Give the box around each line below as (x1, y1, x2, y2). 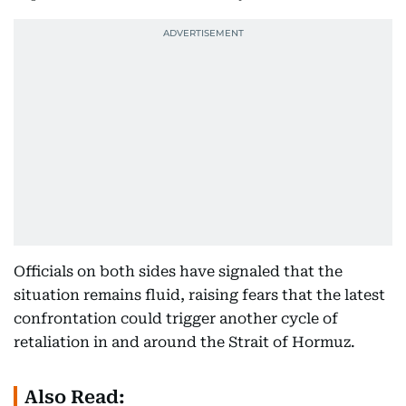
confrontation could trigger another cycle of (14, 310, 338, 327)
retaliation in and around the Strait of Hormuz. (14, 333, 355, 351)
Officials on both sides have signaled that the (14, 263, 343, 280)
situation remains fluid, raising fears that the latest (14, 286, 385, 304)
